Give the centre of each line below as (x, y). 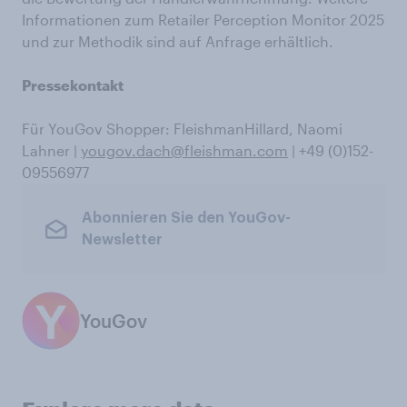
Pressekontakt (73, 85)
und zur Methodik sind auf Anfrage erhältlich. (178, 42)
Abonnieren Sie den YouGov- (186, 218)
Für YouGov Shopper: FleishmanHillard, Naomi (182, 129)
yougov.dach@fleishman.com (184, 151)
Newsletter (122, 239)
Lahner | (51, 151)
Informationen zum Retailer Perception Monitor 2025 (203, 20)
